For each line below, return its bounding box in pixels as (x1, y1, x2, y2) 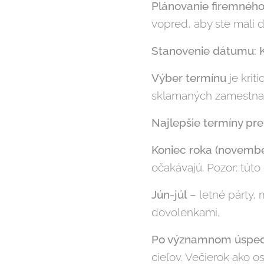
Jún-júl (151, 188, 187, 202)
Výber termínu (151, 71, 226, 85)
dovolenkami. (151, 206, 219, 219)
